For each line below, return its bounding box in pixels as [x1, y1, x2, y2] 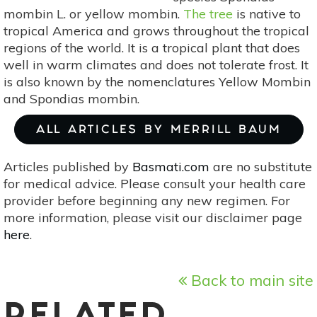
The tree [183, 6, 233, 23]
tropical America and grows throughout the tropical [4, 23, 309, 40]
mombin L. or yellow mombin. [4, 6, 183, 23]
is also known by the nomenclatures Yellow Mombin [4, 74, 311, 91]
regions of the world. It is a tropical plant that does [4, 40, 300, 57]
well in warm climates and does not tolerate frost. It [4, 57, 309, 74]
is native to [233, 6, 301, 23]
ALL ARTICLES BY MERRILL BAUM [35, 127, 282, 134]
